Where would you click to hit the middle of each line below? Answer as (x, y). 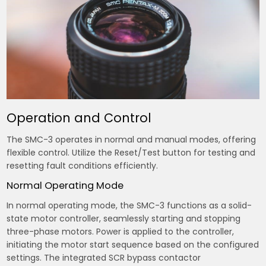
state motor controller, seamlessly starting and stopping (124, 219)
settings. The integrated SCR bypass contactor (104, 258)
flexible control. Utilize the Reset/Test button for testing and (131, 153)
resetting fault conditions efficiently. (83, 166)
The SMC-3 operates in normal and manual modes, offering (132, 140)
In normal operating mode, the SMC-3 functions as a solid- (129, 206)
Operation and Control (79, 118)
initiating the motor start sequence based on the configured (133, 245)
